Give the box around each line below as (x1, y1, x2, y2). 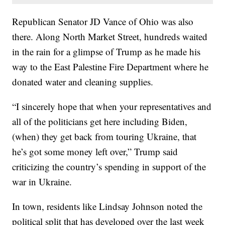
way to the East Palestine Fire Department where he (12, 60, 209, 73)
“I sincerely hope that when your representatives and (12, 99, 212, 113)
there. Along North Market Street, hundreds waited (12, 30, 208, 43)
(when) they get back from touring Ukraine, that (12, 130, 197, 143)
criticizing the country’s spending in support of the (12, 160, 206, 173)
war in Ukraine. (12, 175, 72, 188)
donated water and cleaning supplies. (12, 75, 154, 88)
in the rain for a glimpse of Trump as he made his (12, 45, 201, 58)
